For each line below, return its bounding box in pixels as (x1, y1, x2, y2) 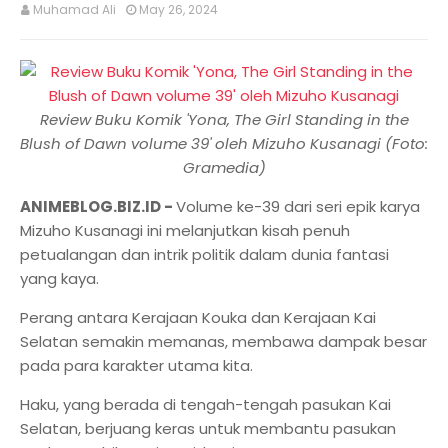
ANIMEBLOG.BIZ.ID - (20, 196, 176, 217)
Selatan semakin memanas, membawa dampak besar (20, 331, 427, 352)
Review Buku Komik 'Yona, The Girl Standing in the (39, 109, 409, 130)
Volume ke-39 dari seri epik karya (176, 196, 420, 217)
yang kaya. (20, 268, 103, 289)
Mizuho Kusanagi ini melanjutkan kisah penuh (20, 220, 350, 241)
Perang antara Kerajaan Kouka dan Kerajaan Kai (20, 307, 376, 328)
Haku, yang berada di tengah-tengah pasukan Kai (20, 394, 391, 415)
